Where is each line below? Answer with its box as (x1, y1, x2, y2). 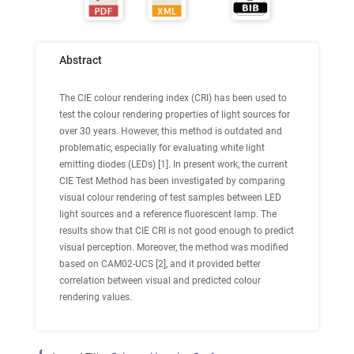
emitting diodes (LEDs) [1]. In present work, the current (59, 159, 288, 170)
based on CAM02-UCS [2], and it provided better (59, 258, 261, 269)
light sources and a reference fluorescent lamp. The (59, 209, 277, 220)
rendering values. (59, 292, 132, 303)
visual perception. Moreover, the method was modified (59, 242, 288, 253)
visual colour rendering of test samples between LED (59, 192, 281, 203)
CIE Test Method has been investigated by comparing (59, 175, 285, 186)
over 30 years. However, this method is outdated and (59, 126, 282, 137)
